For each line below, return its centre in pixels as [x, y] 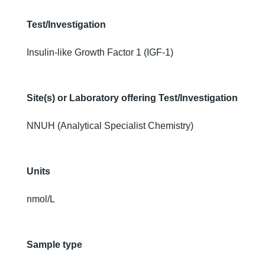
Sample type [54, 245]
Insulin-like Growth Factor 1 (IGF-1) [100, 52]
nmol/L [41, 199]
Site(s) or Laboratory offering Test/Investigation [132, 98]
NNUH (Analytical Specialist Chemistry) [110, 126]
